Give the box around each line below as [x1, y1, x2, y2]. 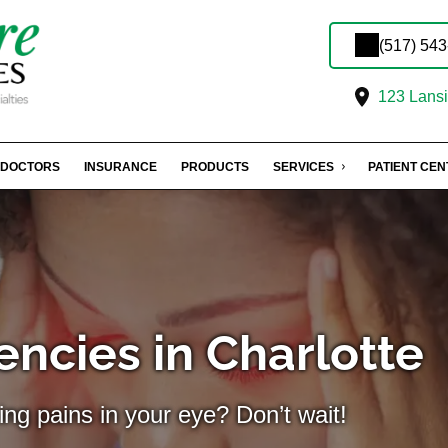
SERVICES [273, 159, 334, 174]
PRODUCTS [181, 159, 249, 174]
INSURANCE [84, 159, 157, 174]
